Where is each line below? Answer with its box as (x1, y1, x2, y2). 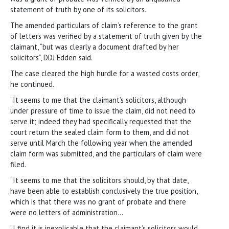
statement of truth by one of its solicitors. (10, 4, 146, 14)
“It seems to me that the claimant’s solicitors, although (10, 95, 186, 105)
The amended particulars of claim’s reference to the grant (10, 20, 198, 30)
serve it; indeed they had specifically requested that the (10, 116, 191, 126)
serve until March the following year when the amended (10, 138, 192, 148)
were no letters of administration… (10, 207, 123, 217)
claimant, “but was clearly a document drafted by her (10, 41, 179, 52)
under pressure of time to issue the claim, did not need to (10, 105, 195, 116)
